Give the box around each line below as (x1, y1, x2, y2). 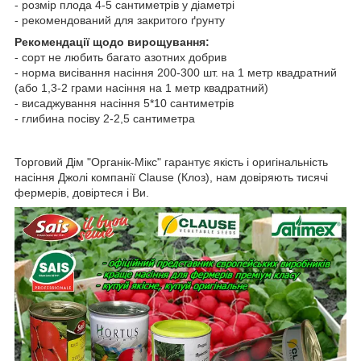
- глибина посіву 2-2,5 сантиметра (15, 111, 195, 125)
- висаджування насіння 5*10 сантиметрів (15, 96, 234, 110)
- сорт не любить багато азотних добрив (15, 50, 226, 64)
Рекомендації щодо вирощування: (15, 35, 210, 48)
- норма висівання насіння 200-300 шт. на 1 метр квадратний (15, 65, 337, 79)
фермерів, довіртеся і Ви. (15, 185, 149, 199)
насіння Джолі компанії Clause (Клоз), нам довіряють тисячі (15, 170, 328, 184)
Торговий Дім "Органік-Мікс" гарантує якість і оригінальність (15, 155, 328, 168)
